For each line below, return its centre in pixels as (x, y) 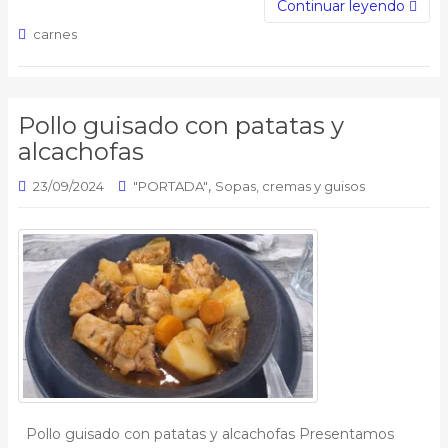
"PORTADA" (170, 186)
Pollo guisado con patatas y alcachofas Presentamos (210, 433)
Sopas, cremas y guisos (290, 186)
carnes (55, 34)
